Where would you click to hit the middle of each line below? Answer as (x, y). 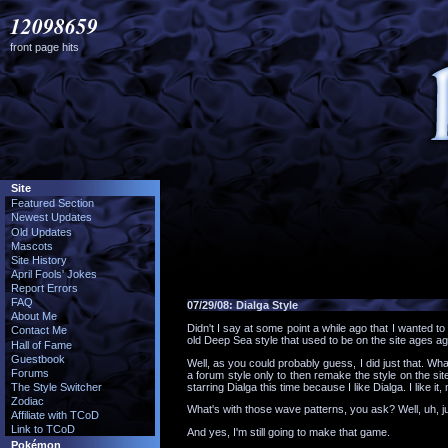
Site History (38, 259)
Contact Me (38, 330)
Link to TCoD (42, 429)
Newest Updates (51, 217)
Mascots (31, 245)
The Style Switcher (56, 386)
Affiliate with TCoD (54, 415)
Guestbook (37, 358)
